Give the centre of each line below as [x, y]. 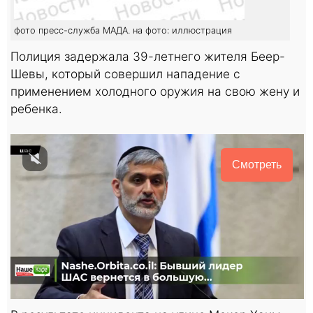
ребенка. [36, 108]
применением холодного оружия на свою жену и [155, 91]
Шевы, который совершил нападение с [125, 73]
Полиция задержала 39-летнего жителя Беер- [148, 56]
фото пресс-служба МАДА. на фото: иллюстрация [123, 30]
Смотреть [257, 164]
